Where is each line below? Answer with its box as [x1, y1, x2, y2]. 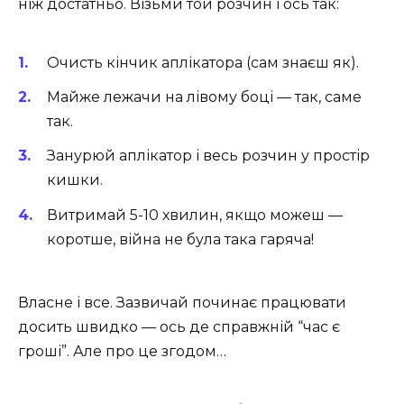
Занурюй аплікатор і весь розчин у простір [47, 147, 370, 165]
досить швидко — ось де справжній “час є [18, 317, 340, 335]
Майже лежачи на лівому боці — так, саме [47, 88, 362, 106]
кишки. [47, 171, 103, 189]
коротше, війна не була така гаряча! [47, 230, 314, 248]
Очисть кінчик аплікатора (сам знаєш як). [47, 54, 359, 72]
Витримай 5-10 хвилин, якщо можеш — [47, 206, 343, 224]
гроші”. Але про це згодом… [18, 342, 226, 360]
